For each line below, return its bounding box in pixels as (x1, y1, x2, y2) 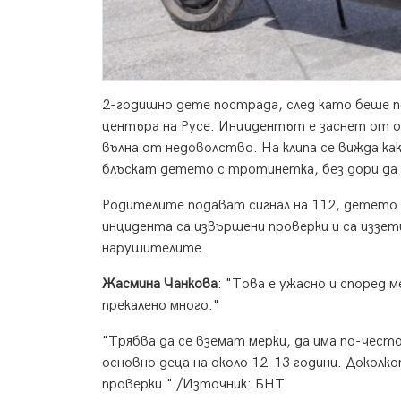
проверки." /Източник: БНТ (102, 376, 285, 394)
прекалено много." (102, 297, 219, 315)
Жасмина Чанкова (102, 276, 218, 294)
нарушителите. (102, 240, 206, 258)
